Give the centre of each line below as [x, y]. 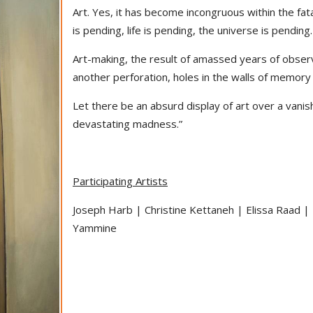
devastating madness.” [128, 124]
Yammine [95, 228]
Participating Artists [120, 181]
